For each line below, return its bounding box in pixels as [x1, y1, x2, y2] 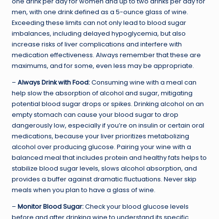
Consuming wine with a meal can [90, 78, 197, 87]
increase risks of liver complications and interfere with [12, 40, 182, 48]
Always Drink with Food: [18, 78, 90, 87]
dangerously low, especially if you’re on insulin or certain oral [12, 121, 204, 130]
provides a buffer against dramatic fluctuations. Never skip [12, 175, 197, 183]
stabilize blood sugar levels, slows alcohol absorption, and [12, 164, 197, 173]
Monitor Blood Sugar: [18, 202, 84, 211]
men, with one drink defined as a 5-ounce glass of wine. [12, 7, 188, 16]
